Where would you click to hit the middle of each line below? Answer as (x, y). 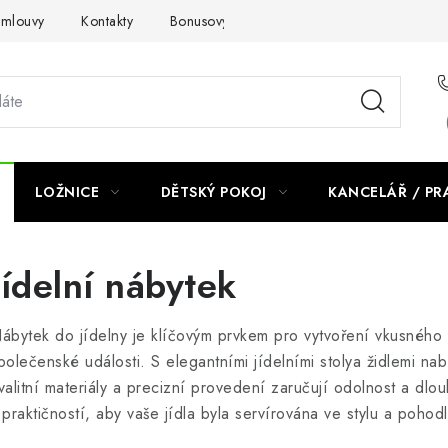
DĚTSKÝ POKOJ (213, 192)
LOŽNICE (66, 192)
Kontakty (107, 20)
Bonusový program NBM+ (250, 20)
